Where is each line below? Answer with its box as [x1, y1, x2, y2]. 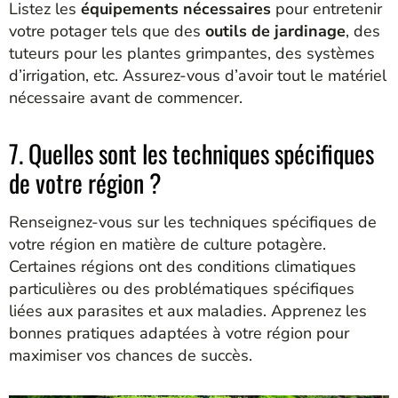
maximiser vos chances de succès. [9, 344, 252, 366]
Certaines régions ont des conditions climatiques [9, 255, 356, 277]
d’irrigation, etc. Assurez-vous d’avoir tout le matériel [9, 65, 386, 87]
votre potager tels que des [9, 20, 205, 43]
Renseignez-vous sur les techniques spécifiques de [9, 211, 377, 233]
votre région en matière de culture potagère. [9, 233, 326, 255]
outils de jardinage [205, 20, 346, 43]
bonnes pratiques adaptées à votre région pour [9, 322, 349, 344]
